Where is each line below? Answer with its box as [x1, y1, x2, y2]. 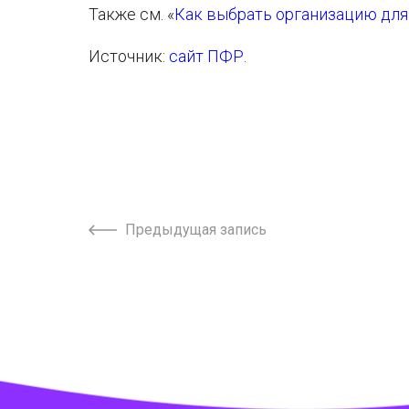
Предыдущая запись [125, 221, 267, 239]
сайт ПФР [169, 47, 244, 66]
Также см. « [89, 5, 174, 24]
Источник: [89, 47, 169, 66]
